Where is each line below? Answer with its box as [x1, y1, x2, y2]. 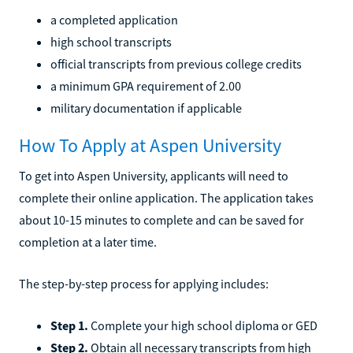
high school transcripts [50, 33, 172, 50]
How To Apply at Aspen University [19, 132, 281, 158]
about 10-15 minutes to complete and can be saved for [19, 211, 304, 228]
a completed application [50, 11, 178, 28]
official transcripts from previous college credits [50, 55, 302, 72]
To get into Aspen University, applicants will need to [19, 167, 288, 184]
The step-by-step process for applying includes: [19, 275, 269, 292]
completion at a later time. [19, 233, 157, 250]
